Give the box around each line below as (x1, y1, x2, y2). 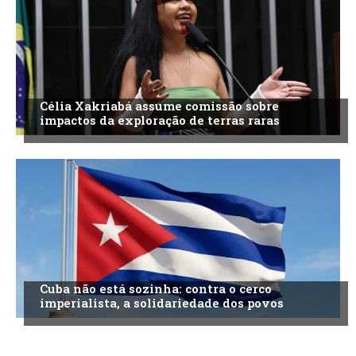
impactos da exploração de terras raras (40, 112, 280, 129)
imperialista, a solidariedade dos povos (40, 295, 284, 311)
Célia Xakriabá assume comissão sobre (40, 98, 279, 114)
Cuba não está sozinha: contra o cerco (40, 281, 272, 297)
